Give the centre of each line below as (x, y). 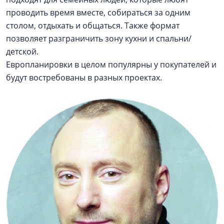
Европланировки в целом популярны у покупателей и (111, 64)
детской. (22, 51)
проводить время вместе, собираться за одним (98, 12)
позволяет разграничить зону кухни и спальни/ (99, 38)
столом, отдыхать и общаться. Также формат (93, 25)
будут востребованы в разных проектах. (85, 77)
